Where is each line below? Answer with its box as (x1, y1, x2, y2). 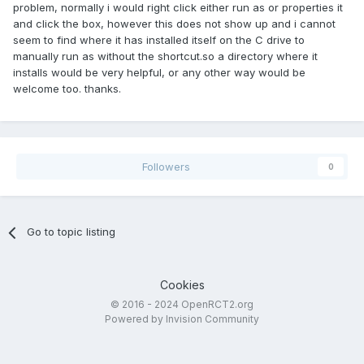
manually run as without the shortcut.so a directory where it (13, 50, 318, 63)
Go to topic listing (27, 225, 116, 239)
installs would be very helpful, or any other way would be (13, 66, 305, 80)
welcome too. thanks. (13, 82, 121, 96)
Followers (141, 160, 190, 174)
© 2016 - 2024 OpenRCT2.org (110, 298, 253, 311)
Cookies (159, 278, 205, 292)
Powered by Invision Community (105, 313, 259, 326)
